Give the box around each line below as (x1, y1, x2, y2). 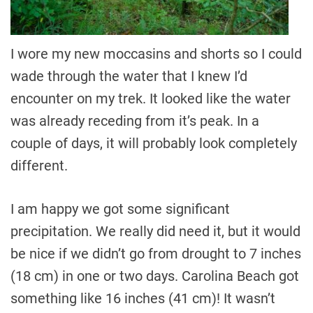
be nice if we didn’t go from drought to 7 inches (10, 245, 301, 262)
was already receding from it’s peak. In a (10, 112, 259, 129)
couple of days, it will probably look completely (10, 134, 297, 152)
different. (10, 156, 68, 174)
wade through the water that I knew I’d (10, 67, 247, 85)
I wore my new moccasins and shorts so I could (10, 45, 302, 62)
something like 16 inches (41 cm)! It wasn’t (10, 289, 275, 307)
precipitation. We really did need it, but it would (10, 222, 300, 240)
